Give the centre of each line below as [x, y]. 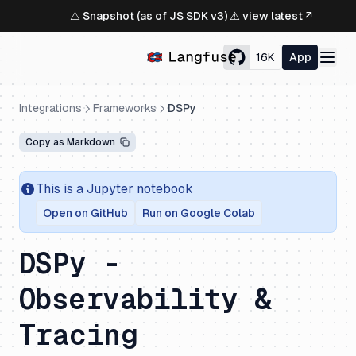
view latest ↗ [277, 15]
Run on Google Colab [199, 213]
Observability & [145, 299]
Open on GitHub [85, 213]
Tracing [79, 335]
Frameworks [125, 108]
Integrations [50, 108]
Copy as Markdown [70, 142]
